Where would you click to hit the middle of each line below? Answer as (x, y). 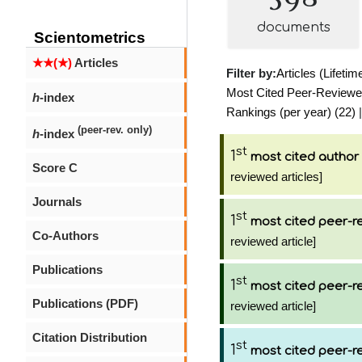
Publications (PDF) (85, 303)
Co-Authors (65, 236)
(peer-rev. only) (115, 130)
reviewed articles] (276, 177)
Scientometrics (90, 38)
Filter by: (251, 73)
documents (293, 27)
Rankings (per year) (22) (291, 112)
